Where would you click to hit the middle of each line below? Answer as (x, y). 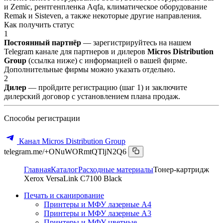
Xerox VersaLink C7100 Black (73, 178)
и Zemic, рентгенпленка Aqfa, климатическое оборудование (106, 6)
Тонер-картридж (181, 169)
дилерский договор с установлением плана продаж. (92, 96)
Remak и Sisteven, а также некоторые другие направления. (103, 15)
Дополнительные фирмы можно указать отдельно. (90, 69)
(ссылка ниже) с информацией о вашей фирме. (108, 60)
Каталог (64, 169)
